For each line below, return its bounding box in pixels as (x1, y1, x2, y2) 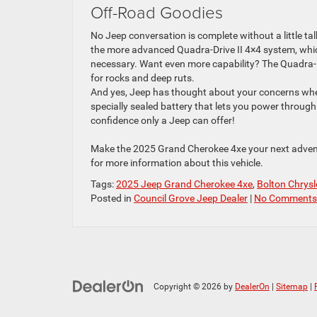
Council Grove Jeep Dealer (134, 192, 248, 204)
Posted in (91, 192, 134, 204)
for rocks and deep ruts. (91, 72, 195, 84)
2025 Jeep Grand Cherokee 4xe (116, 178, 253, 190)
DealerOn (235, 282, 270, 292)
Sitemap (276, 282, 308, 292)
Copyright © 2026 (154, 282, 224, 292)
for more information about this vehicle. (91, 157, 263, 169)
